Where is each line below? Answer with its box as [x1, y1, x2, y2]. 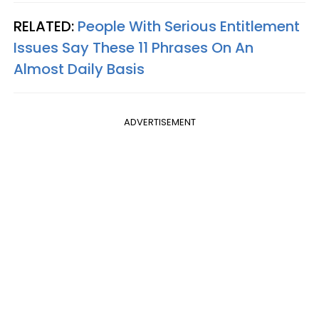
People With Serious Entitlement [78, 16, 300, 36]
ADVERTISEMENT [123, 115, 196, 129]
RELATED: [14, 16, 78, 36]
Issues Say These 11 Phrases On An [14, 37, 253, 58]
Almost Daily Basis [14, 58, 145, 79]
